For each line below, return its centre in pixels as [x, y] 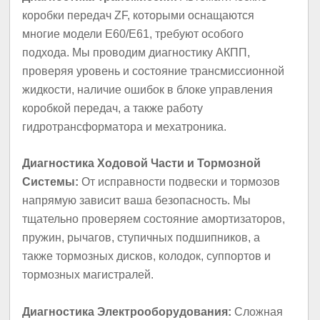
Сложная [257, 311]
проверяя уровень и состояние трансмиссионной [154, 71]
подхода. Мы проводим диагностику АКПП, [136, 52]
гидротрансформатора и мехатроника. [125, 127]
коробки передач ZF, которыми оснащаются [139, 15]
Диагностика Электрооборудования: [127, 311]
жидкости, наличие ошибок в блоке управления [148, 90]
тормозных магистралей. [88, 275]
